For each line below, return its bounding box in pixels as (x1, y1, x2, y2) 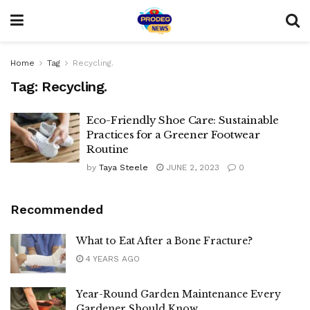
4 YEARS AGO (83, 254, 140, 264)
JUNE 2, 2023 (163, 163, 219, 172)
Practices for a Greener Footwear (86, 128, 260, 141)
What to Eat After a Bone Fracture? (76, 235, 253, 247)
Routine (86, 143, 129, 156)
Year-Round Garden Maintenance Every (76, 288, 281, 301)
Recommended (10, 202, 103, 217)
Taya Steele (99, 163, 148, 172)
